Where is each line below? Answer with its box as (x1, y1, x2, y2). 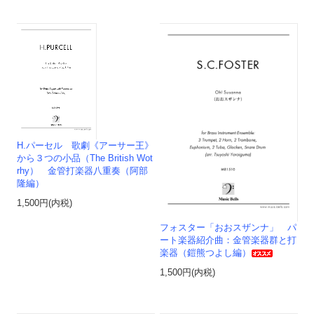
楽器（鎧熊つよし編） (160, 248, 252, 259)
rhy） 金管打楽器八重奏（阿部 (17, 165, 149, 176)
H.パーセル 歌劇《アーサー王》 (17, 140, 154, 151)
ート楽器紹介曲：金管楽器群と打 (160, 235, 297, 246)
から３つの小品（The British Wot (17, 153, 153, 163)
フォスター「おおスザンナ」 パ (160, 223, 297, 233)
